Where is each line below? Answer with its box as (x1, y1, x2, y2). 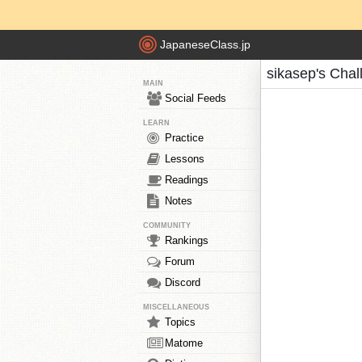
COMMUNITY (143, 221, 191, 229)
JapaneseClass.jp (160, 38, 250, 52)
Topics (165, 316, 196, 328)
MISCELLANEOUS (143, 303, 209, 311)
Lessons (165, 153, 204, 165)
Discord (165, 276, 200, 288)
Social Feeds (165, 92, 226, 104)
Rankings (165, 234, 208, 246)
